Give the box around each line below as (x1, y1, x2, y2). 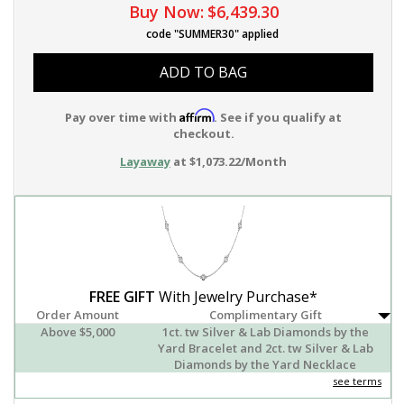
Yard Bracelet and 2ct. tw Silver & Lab (157, 340, 373, 357)
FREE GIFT (88, 287, 155, 308)
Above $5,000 (41, 324, 115, 341)
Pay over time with (65, 109, 179, 126)
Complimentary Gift (208, 307, 322, 324)
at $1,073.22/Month (170, 153, 287, 170)
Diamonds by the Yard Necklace (174, 356, 357, 373)
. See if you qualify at (214, 109, 342, 126)
